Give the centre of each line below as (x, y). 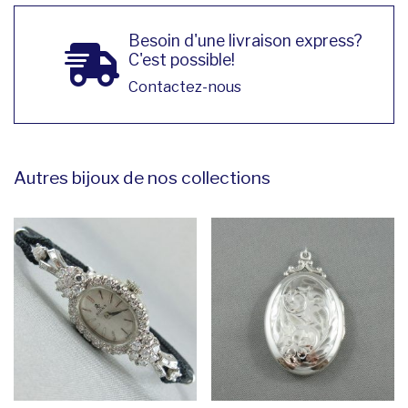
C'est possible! (181, 60)
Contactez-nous (184, 87)
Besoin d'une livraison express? (245, 41)
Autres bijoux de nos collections (142, 178)
